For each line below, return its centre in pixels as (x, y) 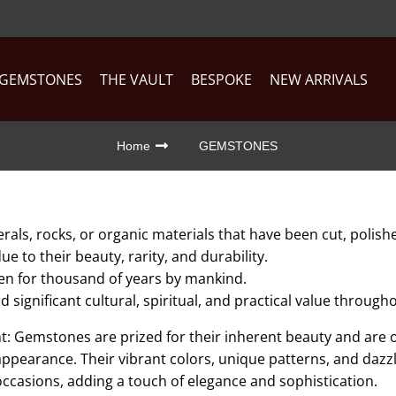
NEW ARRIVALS (319, 79)
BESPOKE (222, 79)
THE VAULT (137, 79)
